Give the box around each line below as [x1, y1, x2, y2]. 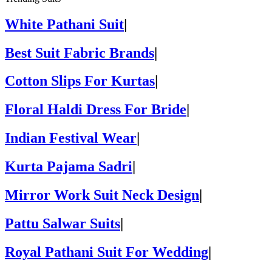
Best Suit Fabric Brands [5, 44, 154, 61]
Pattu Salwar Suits [5, 215, 120, 231]
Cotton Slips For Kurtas [5, 73, 155, 89]
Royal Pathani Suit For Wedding [5, 243, 208, 260]
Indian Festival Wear [5, 130, 137, 146]
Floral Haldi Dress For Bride [5, 101, 186, 118]
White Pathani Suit [5, 16, 124, 32]
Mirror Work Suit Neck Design [5, 187, 199, 203]
